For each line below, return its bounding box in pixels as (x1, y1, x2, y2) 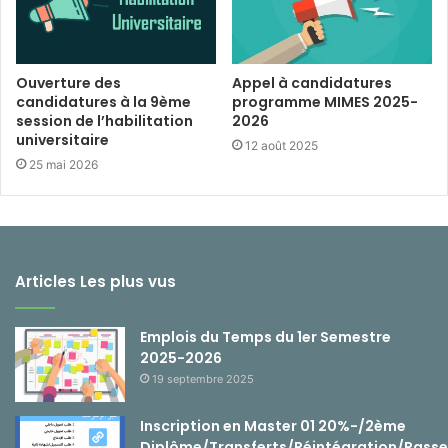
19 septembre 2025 (152, 372, 254, 387)
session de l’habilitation (16, 111, 193, 132)
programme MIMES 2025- (232, 92, 418, 113)
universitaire (16, 130, 109, 151)
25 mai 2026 (29, 157, 98, 173)
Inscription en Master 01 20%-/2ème (140, 416, 406, 437)
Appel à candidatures (232, 73, 392, 94)
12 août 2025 (245, 138, 318, 154)
